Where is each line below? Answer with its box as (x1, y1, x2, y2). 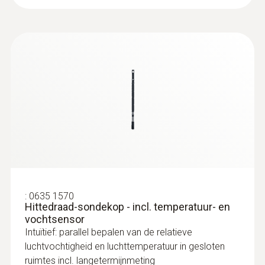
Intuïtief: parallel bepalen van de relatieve (25, 226, 192, 238)
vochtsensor (25, 212, 85, 225)
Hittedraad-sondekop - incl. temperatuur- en (25, 200, 230, 213)
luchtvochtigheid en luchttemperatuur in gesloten (25, 240, 225, 252)
